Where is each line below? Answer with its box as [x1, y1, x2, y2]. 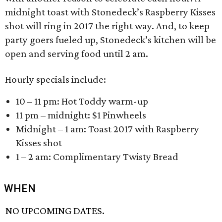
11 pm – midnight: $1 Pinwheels [16, 109, 146, 121]
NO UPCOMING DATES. [5, 205, 105, 217]
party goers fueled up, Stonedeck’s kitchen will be [5, 34, 216, 46]
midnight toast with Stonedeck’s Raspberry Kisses [5, 6, 216, 18]
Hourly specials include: [5, 73, 106, 85]
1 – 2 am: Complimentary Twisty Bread [16, 151, 178, 163]
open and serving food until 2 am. [5, 48, 148, 59]
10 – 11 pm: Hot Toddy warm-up [16, 95, 148, 107]
